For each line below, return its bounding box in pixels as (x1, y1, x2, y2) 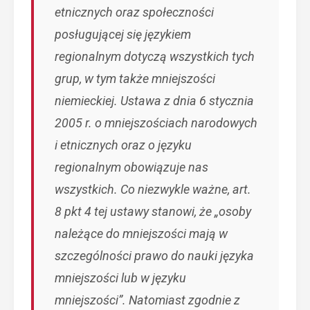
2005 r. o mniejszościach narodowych (55, 116, 257, 130)
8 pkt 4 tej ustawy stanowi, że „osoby (55, 204, 251, 219)
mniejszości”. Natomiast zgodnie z (55, 293, 240, 307)
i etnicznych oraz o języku (55, 138, 192, 152)
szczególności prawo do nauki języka (55, 248, 254, 263)
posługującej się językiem (55, 27, 191, 42)
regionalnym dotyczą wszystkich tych (55, 49, 255, 64)
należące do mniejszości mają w (55, 226, 228, 241)
